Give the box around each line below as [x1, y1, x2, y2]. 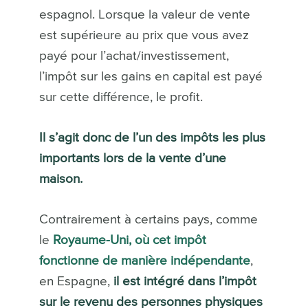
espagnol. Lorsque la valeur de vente [38, 8, 250, 22]
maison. [38, 173, 82, 186]
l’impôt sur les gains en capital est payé [38, 70, 263, 84]
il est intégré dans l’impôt [113, 275, 256, 289]
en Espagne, [38, 275, 113, 289]
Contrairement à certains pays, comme [38, 213, 258, 227]
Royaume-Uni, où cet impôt [52, 234, 206, 247]
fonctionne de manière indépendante [38, 254, 250, 268]
